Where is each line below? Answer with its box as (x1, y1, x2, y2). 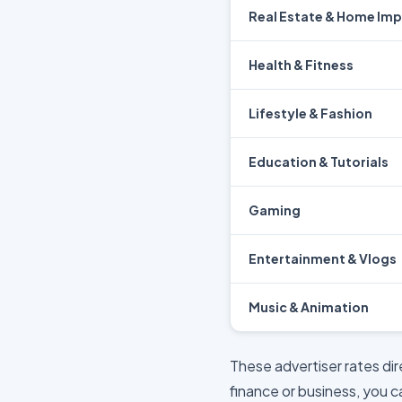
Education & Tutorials (249, 153, 389, 170)
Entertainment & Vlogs (249, 250, 397, 267)
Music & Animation (249, 299, 369, 315)
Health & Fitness (249, 57, 354, 73)
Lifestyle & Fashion (249, 105, 372, 121)
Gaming (249, 202, 301, 218)
